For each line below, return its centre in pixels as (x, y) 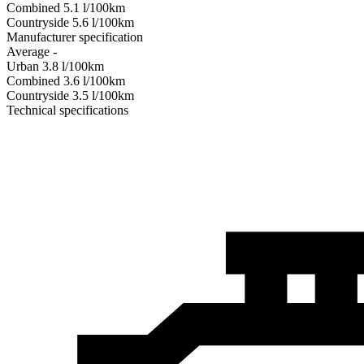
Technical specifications (67, 110)
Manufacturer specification (75, 37)
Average (30, 51)
